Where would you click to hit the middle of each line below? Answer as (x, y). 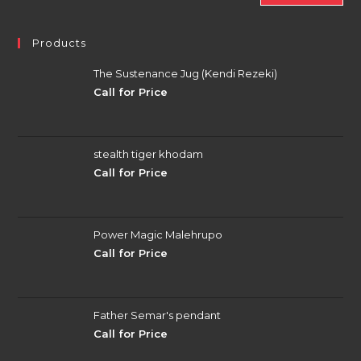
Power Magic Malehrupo (158, 234)
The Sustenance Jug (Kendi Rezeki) (186, 73)
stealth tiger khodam (149, 154)
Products (60, 42)
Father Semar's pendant (158, 315)
